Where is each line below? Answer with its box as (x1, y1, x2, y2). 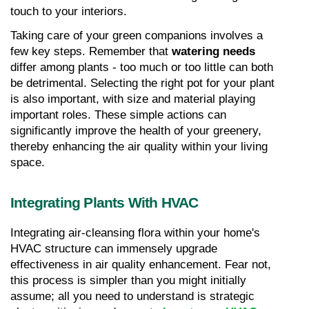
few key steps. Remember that (10, 44, 172, 58)
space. (10, 155, 45, 169)
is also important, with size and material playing (10, 92, 255, 106)
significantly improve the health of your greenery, (10, 123, 261, 137)
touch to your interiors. (10, 4, 127, 18)
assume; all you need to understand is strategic (10, 289, 255, 303)
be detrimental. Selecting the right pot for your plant (10, 76, 275, 90)
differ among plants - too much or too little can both (10, 60, 273, 74)
